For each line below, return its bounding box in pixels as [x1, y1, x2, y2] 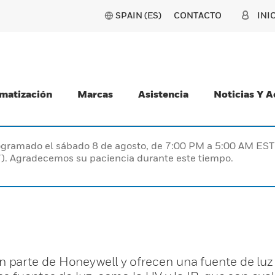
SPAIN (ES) [115, 10, 161, 20]
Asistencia [138, 88, 188, 100]
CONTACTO [174, 10, 222, 20]
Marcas [77, 88, 113, 100]
